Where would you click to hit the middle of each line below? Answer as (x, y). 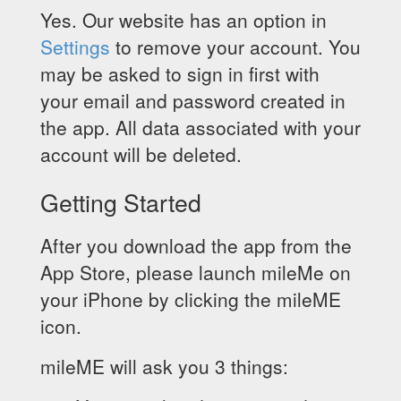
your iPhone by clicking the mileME (191, 299)
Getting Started (121, 202)
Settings (75, 47)
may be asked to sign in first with (180, 73)
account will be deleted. (141, 154)
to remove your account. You (235, 47)
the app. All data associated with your (200, 127)
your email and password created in (193, 100)
